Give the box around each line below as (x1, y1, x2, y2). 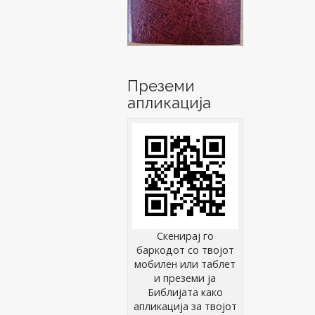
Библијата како (147, 285, 223, 300)
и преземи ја (154, 271, 217, 285)
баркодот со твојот (136, 243, 234, 257)
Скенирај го (156, 229, 214, 243)
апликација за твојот (133, 300, 237, 314)
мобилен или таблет (134, 257, 236, 271)
